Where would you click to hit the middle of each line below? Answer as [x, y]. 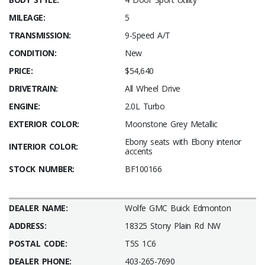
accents [139, 151]
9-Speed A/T [148, 35]
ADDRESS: [28, 226]
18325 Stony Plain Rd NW [173, 226]
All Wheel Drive [153, 88]
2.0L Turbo [145, 106]
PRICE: [21, 71]
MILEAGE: [27, 17]
